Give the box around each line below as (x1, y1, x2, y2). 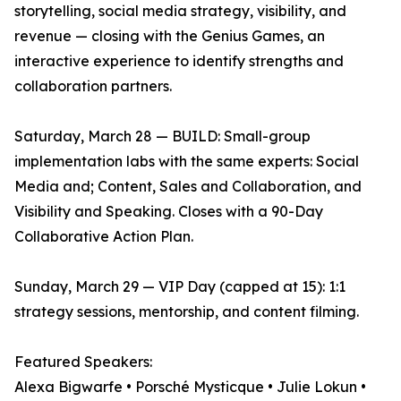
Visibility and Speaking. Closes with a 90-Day (14, 202, 323, 221)
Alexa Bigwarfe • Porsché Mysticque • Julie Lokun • (14, 378, 366, 397)
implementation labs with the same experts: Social (14, 152, 359, 171)
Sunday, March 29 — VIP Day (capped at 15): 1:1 (14, 277, 346, 296)
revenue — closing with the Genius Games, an (14, 27, 325, 46)
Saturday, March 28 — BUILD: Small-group (14, 127, 311, 146)
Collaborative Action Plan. (14, 227, 193, 246)
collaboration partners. (14, 77, 172, 96)
